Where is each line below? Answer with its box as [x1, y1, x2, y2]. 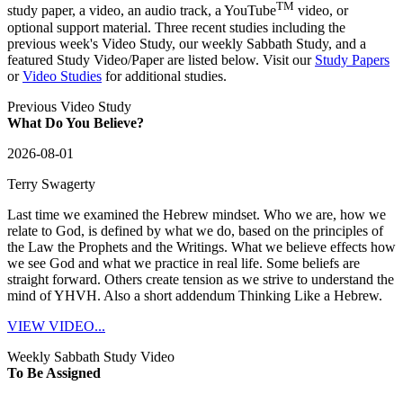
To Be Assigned [7, 364, 101, 381]
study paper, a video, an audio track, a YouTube [7, 3, 276, 19]
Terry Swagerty [7, 175, 95, 192]
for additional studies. [102, 67, 227, 84]
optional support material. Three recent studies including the [7, 19, 345, 35]
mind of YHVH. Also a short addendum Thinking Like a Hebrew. [7, 287, 382, 303]
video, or [294, 3, 348, 19]
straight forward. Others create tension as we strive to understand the [7, 271, 394, 287]
